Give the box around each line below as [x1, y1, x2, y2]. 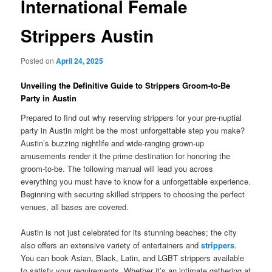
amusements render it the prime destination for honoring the [21, 149, 231, 161]
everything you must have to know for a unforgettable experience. [21, 175, 251, 187]
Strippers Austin [21, 22, 154, 48]
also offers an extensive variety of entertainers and [21, 239, 202, 251]
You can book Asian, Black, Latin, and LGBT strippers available [21, 251, 245, 263]
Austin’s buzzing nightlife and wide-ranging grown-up [21, 137, 205, 149]
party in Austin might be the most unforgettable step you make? [21, 124, 245, 136]
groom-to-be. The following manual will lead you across [21, 162, 214, 174]
